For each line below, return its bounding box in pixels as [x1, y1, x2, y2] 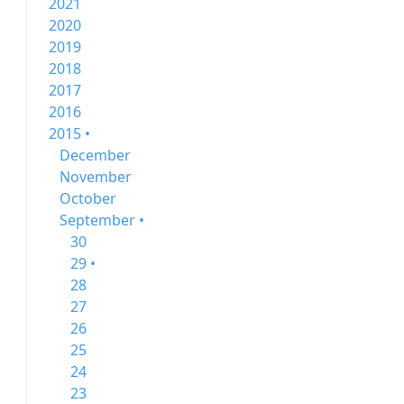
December [60, 145, 131, 165]
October [60, 188, 116, 208]
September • [60, 210, 144, 230]
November [60, 167, 132, 187]
